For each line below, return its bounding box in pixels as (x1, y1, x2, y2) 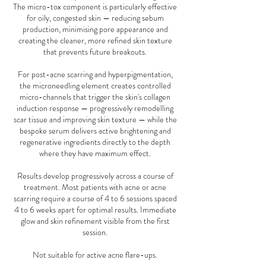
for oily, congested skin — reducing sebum (26, 12, 164, 24)
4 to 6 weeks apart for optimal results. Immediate (14, 204, 176, 216)
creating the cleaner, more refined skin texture (18, 34, 172, 47)
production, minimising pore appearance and (22, 23, 168, 36)
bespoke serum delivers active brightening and (19, 125, 171, 137)
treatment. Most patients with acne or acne (24, 181, 166, 194)
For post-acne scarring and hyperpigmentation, (17, 68, 173, 81)
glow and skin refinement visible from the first (20, 215, 170, 227)
